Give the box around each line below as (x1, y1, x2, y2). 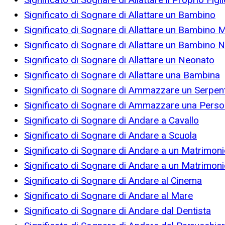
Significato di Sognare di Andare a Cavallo (24, 115, 199, 127)
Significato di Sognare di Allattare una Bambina (24, 69, 220, 81)
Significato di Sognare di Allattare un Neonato (24, 54, 214, 66)
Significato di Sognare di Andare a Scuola (24, 130, 197, 142)
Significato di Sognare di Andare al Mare (24, 190, 193, 202)
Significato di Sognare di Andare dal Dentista (24, 205, 211, 217)
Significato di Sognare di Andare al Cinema (24, 175, 202, 187)
